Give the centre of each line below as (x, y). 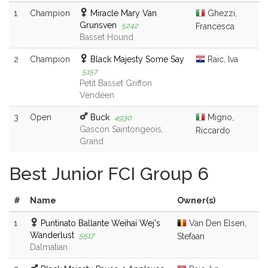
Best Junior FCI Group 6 (109, 174)
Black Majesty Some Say (137, 60)
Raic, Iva (222, 60)
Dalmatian (49, 247)
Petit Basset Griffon (116, 83)
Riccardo (213, 130)
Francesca (215, 26)
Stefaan (191, 236)
